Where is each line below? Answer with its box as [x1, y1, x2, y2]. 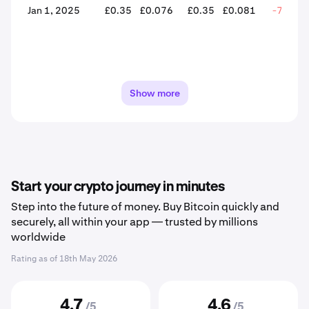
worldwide [11, 230, 66, 244]
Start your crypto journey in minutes [11, 180, 224, 194]
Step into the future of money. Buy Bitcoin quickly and [11, 199, 279, 214]
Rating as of [11, 253, 59, 264]
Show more [129, 87, 180, 99]
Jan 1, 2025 [28, 4, 80, 17]
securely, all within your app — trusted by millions [11, 215, 258, 229]
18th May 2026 [59, 253, 117, 264]
